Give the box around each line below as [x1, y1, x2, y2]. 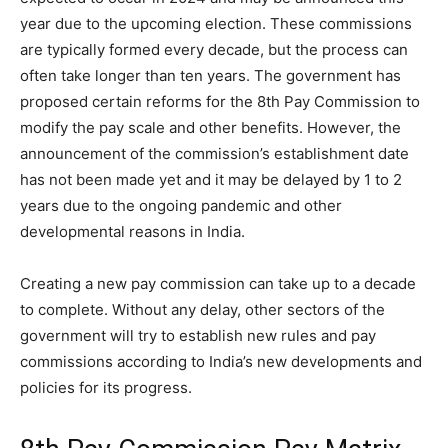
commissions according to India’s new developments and [20, 351, 422, 371]
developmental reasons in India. [20, 221, 245, 241]
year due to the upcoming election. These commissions [20, 13, 412, 33]
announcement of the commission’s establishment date [20, 143, 409, 163]
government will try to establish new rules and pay [20, 325, 376, 345]
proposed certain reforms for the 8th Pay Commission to [20, 91, 420, 111]
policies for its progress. [20, 377, 192, 397]
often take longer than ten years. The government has [20, 65, 401, 85]
